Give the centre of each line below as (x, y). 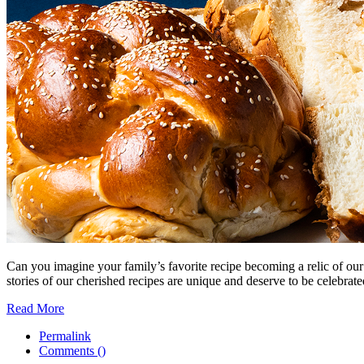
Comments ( (70, 351)
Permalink (65, 336)
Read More (35, 309)
